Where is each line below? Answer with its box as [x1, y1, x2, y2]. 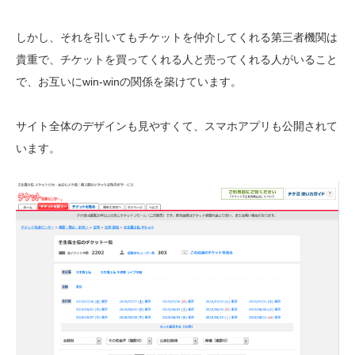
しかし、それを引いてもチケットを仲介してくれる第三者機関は [16, 31, 338, 44]
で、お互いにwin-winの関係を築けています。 [16, 75, 242, 89]
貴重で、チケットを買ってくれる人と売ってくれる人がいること [16, 53, 338, 67]
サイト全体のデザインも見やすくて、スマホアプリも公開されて [16, 120, 338, 133]
